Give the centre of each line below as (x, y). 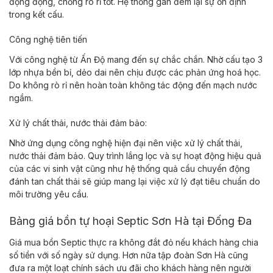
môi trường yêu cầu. (50, 194)
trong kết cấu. (38, 14)
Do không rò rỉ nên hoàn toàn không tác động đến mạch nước (133, 85)
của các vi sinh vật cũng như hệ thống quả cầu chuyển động (129, 168)
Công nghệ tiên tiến (48, 39)
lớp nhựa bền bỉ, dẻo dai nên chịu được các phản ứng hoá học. (135, 72)
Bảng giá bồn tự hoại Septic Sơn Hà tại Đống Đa (130, 221)
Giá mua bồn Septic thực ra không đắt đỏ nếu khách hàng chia (134, 242)
